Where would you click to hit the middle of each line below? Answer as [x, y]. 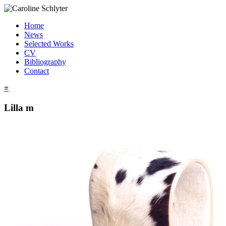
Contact [37, 71]
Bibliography [45, 62]
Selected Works [49, 44]
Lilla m [19, 107]
